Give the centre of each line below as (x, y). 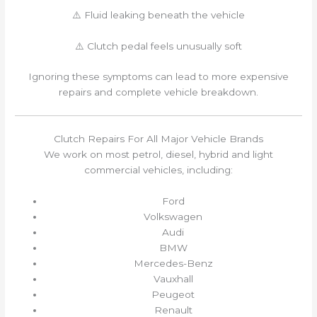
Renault (173, 310)
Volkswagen (173, 216)
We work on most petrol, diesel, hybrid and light (158, 154)
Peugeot (173, 294)
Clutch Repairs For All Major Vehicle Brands (158, 138)
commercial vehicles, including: (158, 169)
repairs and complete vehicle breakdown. (158, 92)
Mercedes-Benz (173, 263)
